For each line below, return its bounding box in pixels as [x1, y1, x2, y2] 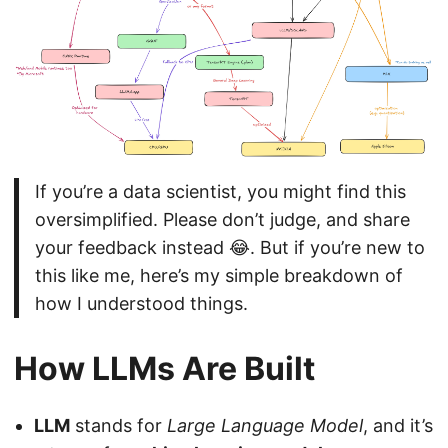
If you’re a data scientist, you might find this [34, 181, 406, 203]
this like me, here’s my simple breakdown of [34, 265, 403, 287]
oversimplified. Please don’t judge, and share [34, 209, 410, 231]
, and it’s [363, 415, 433, 437]
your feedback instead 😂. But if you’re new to [34, 237, 425, 259]
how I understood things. [34, 293, 248, 315]
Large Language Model [167, 415, 363, 437]
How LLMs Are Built [14, 349, 315, 389]
